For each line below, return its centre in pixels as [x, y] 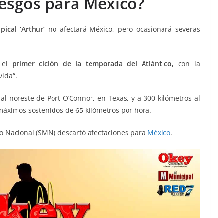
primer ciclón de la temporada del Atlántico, [93, 63]
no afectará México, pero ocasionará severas [122, 29]
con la [187, 63]
